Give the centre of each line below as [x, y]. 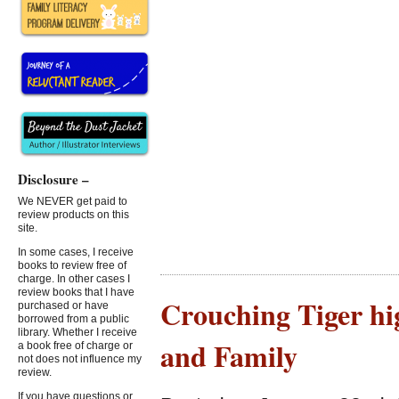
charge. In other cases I [74, 279]
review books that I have [76, 293]
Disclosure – [53, 179]
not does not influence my [80, 359]
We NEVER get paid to [73, 202]
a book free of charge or [75, 346]
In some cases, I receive [76, 252]
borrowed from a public [73, 319]
